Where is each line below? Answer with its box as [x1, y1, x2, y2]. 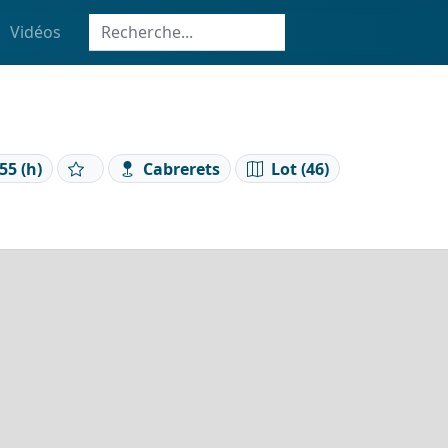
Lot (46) [270, 157, 329, 180]
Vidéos [10, 21, 61, 44]
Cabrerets [143, 157, 221, 180]
